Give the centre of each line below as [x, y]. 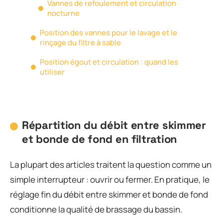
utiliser [52, 72]
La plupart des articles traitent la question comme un [111, 164]
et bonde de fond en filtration [100, 139]
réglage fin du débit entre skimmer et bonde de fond [109, 194]
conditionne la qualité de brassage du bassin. [96, 209]
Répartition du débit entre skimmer [114, 125]
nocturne [63, 13]
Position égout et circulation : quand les [109, 62]
